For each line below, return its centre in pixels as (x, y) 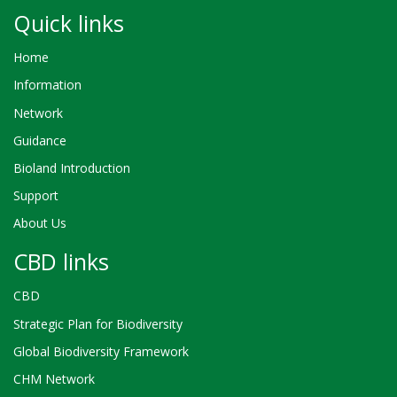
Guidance (40, 140)
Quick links (69, 23)
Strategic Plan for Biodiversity (98, 323)
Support (36, 196)
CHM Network (54, 379)
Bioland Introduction (72, 167)
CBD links (61, 261)
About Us (40, 223)
